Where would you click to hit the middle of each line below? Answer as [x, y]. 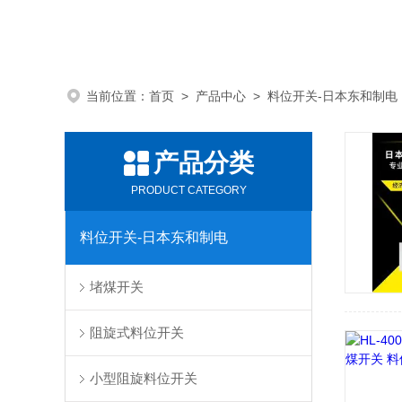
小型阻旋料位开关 [144, 378]
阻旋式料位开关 [137, 332]
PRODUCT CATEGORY [188, 190]
